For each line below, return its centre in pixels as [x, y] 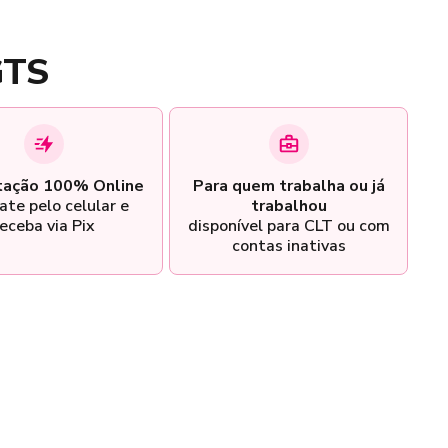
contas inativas [288, 245]
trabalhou [288, 205]
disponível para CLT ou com [288, 225]
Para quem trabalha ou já [288, 185]
